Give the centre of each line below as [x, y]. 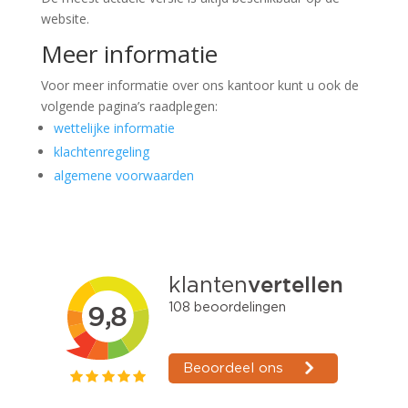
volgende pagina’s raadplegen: [129, 106]
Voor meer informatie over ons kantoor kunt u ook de [199, 85]
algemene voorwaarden [123, 175]
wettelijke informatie [114, 128]
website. [65, 19]
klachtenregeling [101, 152]
